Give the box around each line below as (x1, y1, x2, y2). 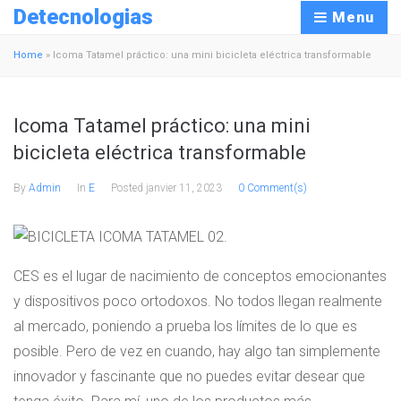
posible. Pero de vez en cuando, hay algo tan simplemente (13, 342, 380, 360)
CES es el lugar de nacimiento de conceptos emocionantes (13, 267, 387, 285)
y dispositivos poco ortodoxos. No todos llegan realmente (13, 292, 382, 310)
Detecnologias (13, 4, 153, 30)
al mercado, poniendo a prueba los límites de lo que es (13, 317, 357, 335)
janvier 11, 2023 (146, 182, 222, 194)
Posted (111, 182, 146, 194)
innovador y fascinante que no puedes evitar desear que (13, 367, 365, 385)
